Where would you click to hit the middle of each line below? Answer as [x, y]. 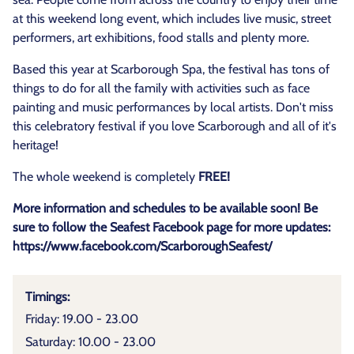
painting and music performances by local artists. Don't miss [173, 107]
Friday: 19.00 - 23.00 [82, 319]
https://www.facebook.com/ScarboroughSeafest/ [142, 246]
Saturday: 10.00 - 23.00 [90, 341]
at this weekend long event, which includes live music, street [172, 19]
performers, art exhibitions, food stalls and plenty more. [161, 38]
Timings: [47, 297]
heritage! [36, 145]
